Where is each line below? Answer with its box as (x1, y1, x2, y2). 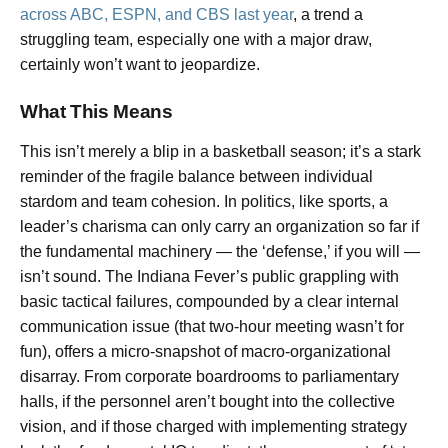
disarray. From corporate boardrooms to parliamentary (20, 367, 399, 385)
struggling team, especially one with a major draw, (20, 31, 372, 49)
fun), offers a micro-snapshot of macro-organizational (20, 342, 391, 360)
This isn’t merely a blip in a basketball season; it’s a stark (20, 142, 421, 160)
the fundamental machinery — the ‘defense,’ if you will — (20, 242, 420, 260)
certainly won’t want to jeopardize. (20, 56, 260, 74)
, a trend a (293, 6, 363, 24)
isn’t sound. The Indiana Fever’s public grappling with (20, 267, 399, 285)
